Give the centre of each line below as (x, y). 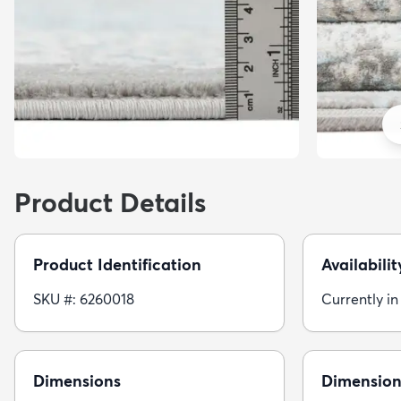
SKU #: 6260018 (84, 299)
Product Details (110, 202)
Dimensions (77, 380)
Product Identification (117, 264)
